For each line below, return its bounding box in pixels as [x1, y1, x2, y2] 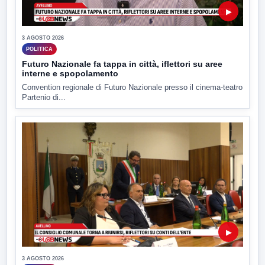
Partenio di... [22, 93, 66, 102]
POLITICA [26, 46, 53, 52]
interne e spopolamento [22, 69, 118, 79]
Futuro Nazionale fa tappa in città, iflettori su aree [22, 59, 222, 69]
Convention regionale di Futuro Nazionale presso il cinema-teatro [22, 83, 243, 92]
